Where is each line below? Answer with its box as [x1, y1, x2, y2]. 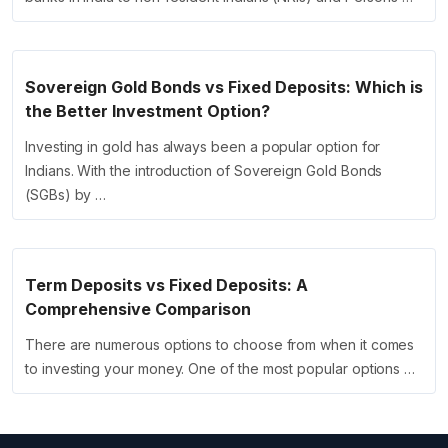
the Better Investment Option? [25, 101, 270, 122]
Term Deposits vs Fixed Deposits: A [25, 275, 308, 296]
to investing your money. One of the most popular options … [25, 360, 416, 378]
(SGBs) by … [25, 186, 107, 204]
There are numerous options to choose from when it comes [25, 336, 415, 354]
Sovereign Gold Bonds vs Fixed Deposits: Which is [25, 77, 423, 98]
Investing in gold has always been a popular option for [25, 138, 381, 156]
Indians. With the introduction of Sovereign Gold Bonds [25, 162, 383, 180]
